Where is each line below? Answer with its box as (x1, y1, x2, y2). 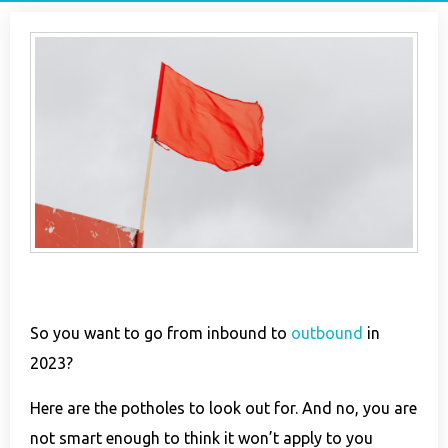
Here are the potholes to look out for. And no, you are (30, 398, 417, 417)
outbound (291, 324, 363, 343)
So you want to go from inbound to (30, 324, 291, 343)
